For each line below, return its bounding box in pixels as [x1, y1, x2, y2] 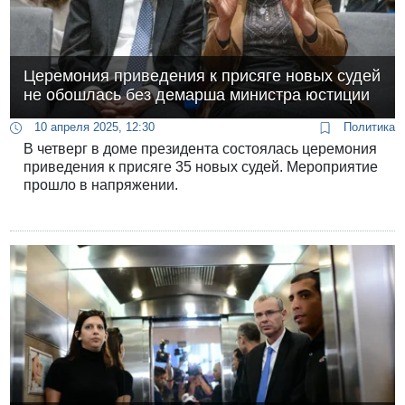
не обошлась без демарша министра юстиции [24, 86, 371, 105]
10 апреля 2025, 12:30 [31, 120, 155, 135]
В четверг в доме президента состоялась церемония [24, 141, 378, 157]
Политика [339, 120, 395, 135]
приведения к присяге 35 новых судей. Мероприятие [24, 159, 379, 175]
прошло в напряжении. [24, 177, 179, 193]
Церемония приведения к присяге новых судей [24, 67, 381, 86]
